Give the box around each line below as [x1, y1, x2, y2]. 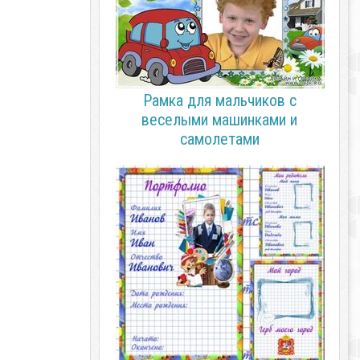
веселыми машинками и [141, 110, 297, 129]
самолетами [179, 129, 260, 149]
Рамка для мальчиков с [142, 91, 297, 110]
